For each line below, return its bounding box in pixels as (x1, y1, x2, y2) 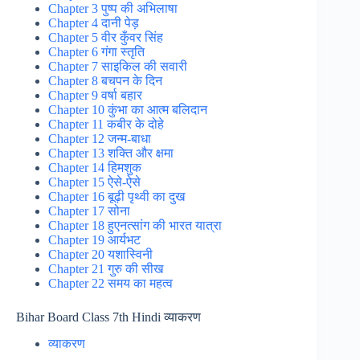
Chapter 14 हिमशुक (48, 160, 141, 174)
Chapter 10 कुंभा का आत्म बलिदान (48, 102, 207, 117)
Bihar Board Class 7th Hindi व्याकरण (16, 309, 201, 324)
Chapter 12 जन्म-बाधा (48, 131, 151, 145)
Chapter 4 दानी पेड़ (48, 15, 139, 30)
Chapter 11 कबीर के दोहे (48, 117, 164, 131)
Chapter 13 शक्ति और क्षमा (48, 145, 174, 160)
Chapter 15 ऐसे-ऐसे (48, 174, 141, 189)
